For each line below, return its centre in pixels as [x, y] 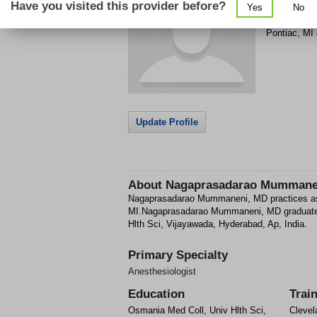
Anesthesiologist [162, 271]
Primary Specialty [178, 255]
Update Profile [167, 122]
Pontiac [282, 33]
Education [156, 294]
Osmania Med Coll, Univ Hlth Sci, [197, 310]
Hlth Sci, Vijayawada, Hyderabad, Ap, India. [218, 224]
